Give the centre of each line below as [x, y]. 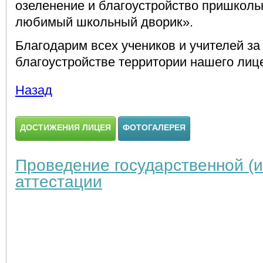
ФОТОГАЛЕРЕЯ [154, 127]
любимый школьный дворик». [104, 22]
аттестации [59, 182]
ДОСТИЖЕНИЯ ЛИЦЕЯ [65, 127]
